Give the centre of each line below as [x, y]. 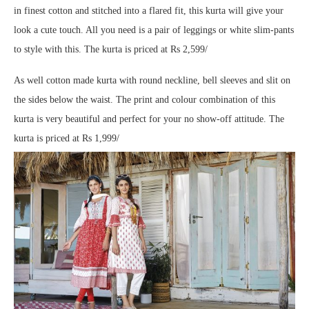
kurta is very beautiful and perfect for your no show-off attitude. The [149, 119]
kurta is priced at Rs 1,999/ [67, 139]
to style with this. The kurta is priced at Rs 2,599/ [111, 50]
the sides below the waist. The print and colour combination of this [144, 100]
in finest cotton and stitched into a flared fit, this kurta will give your [149, 11]
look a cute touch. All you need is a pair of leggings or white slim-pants [154, 30]
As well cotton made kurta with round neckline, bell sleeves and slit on [152, 81]
